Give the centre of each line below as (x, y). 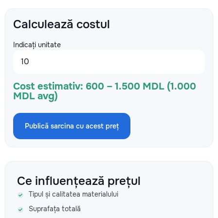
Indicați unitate (37, 45)
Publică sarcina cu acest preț (72, 126)
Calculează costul (62, 24)
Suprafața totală (55, 209)
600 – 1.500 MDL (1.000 (141, 86)
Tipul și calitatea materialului (73, 194)
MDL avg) (36, 96)
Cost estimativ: (48, 86)
